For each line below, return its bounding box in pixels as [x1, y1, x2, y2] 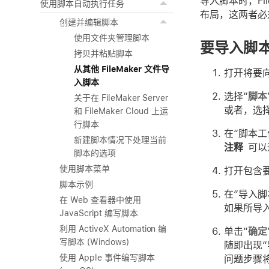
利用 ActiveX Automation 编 [59, 224, 167, 234]
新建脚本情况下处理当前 [74, 135, 166, 145]
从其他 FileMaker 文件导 [74, 64, 169, 74]
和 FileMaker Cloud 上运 [74, 106, 168, 116]
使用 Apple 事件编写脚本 [59, 253, 155, 262]
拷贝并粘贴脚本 [74, 49, 133, 58]
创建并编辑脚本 [59, 17, 118, 27]
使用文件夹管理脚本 [74, 33, 150, 43]
